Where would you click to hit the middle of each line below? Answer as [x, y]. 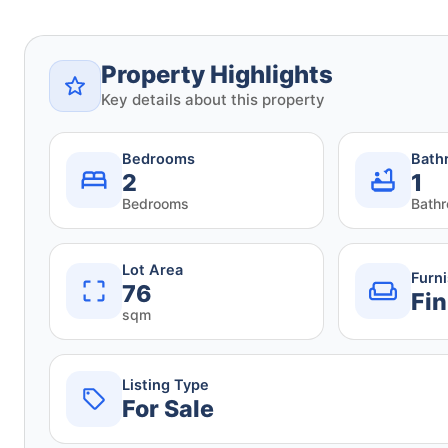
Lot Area [152, 269]
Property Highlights [217, 74]
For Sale [168, 409]
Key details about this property [213, 99]
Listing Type [165, 385]
